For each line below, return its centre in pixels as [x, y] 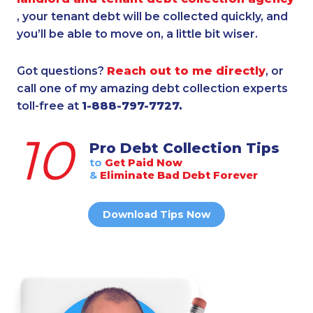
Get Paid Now [142, 163]
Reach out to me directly [186, 71]
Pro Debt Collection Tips [184, 148]
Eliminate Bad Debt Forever [177, 176]
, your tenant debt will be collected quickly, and [152, 16]
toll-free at [49, 105]
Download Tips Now [156, 214]
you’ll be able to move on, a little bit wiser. [137, 34]
